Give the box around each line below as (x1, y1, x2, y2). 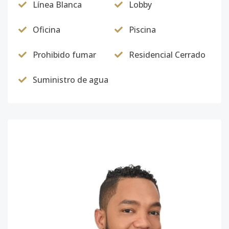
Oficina (33, 24, 60, 35)
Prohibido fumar (33, 49, 96, 60)
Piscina (129, 24, 156, 35)
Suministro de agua (33, 74, 108, 85)
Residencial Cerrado (129, 49, 205, 60)
